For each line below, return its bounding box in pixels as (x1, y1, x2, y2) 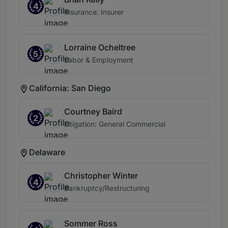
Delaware (29, 147, 65, 157)
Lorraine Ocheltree (64, 42, 135, 53)
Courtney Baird (64, 106, 122, 117)
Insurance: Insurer (64, 8, 124, 17)
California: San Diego (29, 82, 111, 93)
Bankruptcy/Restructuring (64, 184, 150, 193)
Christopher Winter (64, 170, 138, 181)
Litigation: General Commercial (64, 120, 165, 129)
